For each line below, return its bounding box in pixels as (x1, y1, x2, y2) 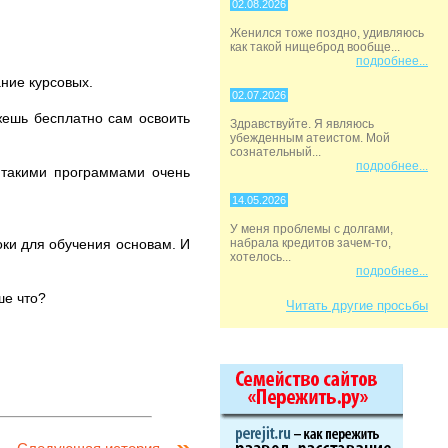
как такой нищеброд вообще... (230, 40, 400, 54)
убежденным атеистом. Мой (230, 131, 390, 145)
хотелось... (230, 250, 291, 264)
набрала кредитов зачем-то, (230, 236, 391, 250)
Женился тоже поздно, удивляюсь (230, 26, 424, 40)
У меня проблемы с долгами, (230, 222, 393, 236)
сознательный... (230, 145, 321, 159)
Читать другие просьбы (286, 298, 428, 313)
